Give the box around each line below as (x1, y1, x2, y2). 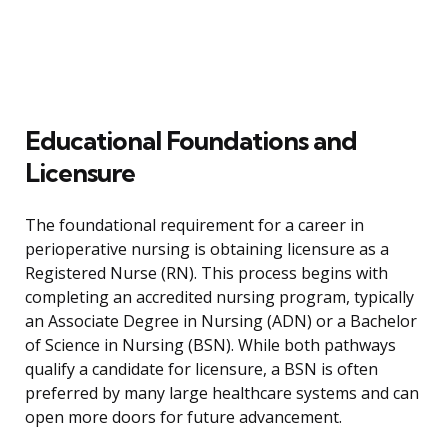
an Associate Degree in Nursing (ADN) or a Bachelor (25, 310, 417, 333)
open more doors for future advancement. (25, 406, 342, 429)
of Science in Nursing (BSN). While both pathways (25, 334, 396, 357)
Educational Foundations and (25, 124, 357, 158)
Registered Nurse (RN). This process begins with (25, 262, 388, 285)
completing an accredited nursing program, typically (25, 286, 414, 309)
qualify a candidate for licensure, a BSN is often (25, 358, 378, 381)
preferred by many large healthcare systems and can (25, 382, 419, 405)
